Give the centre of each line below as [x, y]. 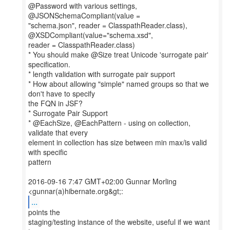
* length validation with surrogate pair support [102, 74]
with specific [48, 152]
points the [44, 212]
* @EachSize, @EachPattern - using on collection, [109, 123]
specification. [49, 64]
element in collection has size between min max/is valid [118, 142]
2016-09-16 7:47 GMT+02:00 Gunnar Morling [102, 181]
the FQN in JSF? [55, 103]
